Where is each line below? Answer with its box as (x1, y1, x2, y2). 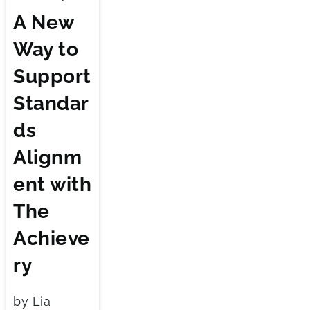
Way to (13, 37, 78, 61)
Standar (13, 91, 89, 115)
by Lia (13, 293, 51, 309)
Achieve (13, 226, 90, 250)
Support (13, 64, 91, 88)
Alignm (13, 145, 82, 169)
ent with (13, 172, 91, 196)
